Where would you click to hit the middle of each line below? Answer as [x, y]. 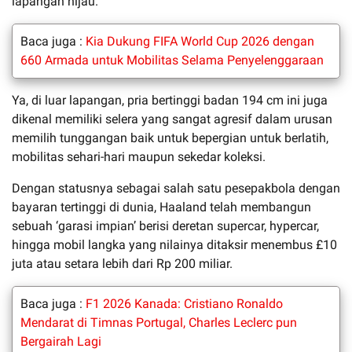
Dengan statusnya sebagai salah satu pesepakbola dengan [176, 188]
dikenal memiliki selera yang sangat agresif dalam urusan [172, 119]
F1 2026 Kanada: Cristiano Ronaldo [184, 303]
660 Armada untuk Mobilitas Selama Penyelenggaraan [172, 60]
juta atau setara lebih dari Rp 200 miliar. [122, 263]
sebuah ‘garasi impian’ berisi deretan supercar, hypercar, [165, 225]
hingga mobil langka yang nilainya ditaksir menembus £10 [174, 244]
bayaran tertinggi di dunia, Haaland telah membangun [161, 207]
